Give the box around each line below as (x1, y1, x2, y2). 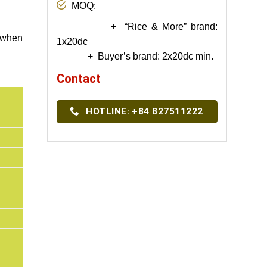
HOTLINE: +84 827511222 (86, 105, 203, 117)
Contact (56, 71, 101, 86)
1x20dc (56, 36, 88, 46)
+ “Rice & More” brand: (56, 21, 218, 32)
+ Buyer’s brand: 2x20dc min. (56, 51, 213, 61)
